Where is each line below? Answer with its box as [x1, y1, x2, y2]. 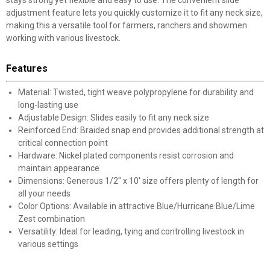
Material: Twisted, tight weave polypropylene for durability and [18, 87, 254, 97]
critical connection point [18, 138, 108, 148]
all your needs [18, 189, 71, 198]
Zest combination [18, 214, 85, 224]
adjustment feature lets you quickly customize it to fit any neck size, [6, 8, 263, 17]
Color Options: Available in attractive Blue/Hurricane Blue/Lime [18, 201, 255, 211]
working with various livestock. [6, 33, 121, 43]
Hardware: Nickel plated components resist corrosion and [18, 151, 234, 160]
